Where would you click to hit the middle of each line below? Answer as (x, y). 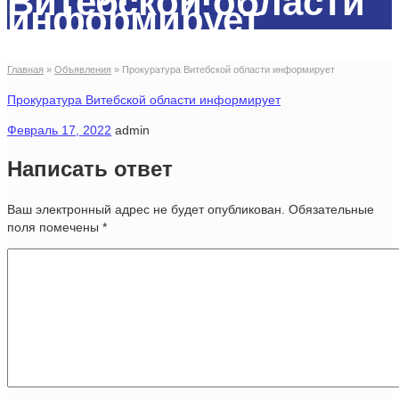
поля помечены (55, 227)
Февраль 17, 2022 (59, 130)
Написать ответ (90, 168)
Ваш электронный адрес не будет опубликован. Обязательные (191, 209)
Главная (25, 69)
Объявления (83, 69)
